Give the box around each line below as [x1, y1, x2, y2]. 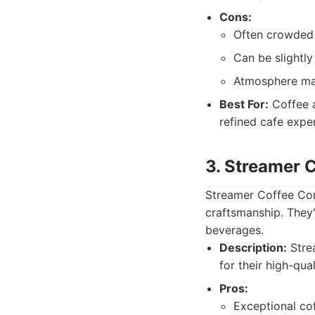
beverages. [205, 223, 264, 237]
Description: [219, 240, 287, 255]
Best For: [219, 97, 269, 111]
